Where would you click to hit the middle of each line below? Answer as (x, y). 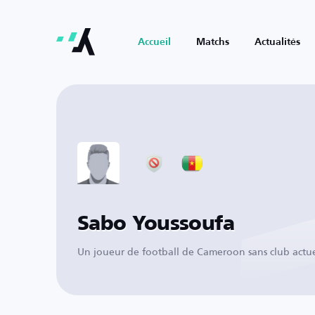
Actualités (277, 42)
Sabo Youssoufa (156, 224)
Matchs (213, 42)
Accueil (154, 42)
